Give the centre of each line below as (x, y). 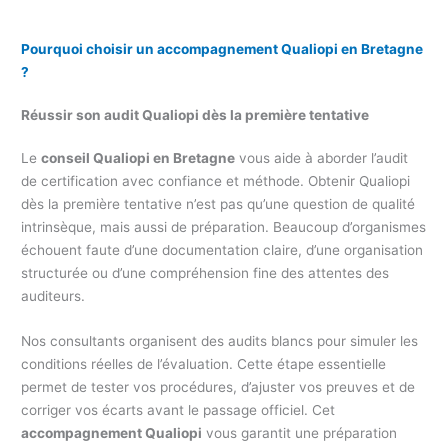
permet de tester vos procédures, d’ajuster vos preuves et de (218, 386)
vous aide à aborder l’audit (322, 157)
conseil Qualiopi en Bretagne (138, 157)
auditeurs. (53, 295)
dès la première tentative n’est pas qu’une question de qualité (218, 203)
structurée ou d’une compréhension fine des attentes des (205, 272)
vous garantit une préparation (300, 432)
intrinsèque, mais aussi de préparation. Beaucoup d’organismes (224, 226)
